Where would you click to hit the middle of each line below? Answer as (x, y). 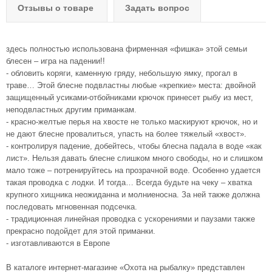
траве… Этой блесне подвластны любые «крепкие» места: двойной (131, 86)
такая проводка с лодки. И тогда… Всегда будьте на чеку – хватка (129, 183)
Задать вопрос (157, 8)
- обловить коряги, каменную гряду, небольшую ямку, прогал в (122, 73)
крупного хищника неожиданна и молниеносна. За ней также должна (133, 195)
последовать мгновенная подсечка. (72, 207)
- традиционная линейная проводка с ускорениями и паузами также (131, 219)
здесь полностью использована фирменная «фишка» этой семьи (127, 49)
